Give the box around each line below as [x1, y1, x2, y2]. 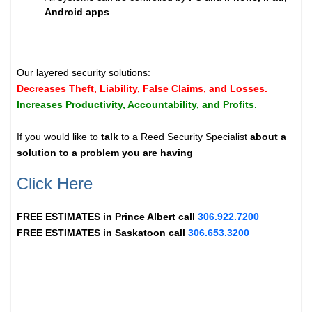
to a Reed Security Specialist [118, 130, 248, 142]
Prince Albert [115, 210, 176, 222]
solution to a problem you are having [17, 146, 194, 158]
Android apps [45, 6, 110, 17]
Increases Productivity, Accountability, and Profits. [17, 98, 260, 110]
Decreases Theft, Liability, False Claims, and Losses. [17, 82, 268, 94]
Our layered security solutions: [17, 66, 151, 78]
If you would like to [17, 130, 102, 142]
